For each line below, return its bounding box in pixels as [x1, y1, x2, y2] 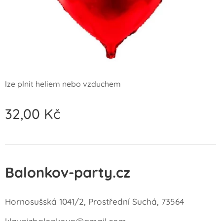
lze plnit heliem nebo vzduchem [5, 78, 121, 89]
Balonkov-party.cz [5, 163, 130, 181]
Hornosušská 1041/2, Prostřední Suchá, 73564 [5, 196, 184, 207]
